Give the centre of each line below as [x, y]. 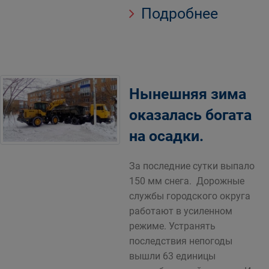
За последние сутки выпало [192, 166]
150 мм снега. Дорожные [187, 181]
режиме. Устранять [172, 226]
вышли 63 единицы [172, 256]
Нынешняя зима [188, 94]
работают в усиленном [181, 211]
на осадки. [166, 136]
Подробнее [178, 14]
